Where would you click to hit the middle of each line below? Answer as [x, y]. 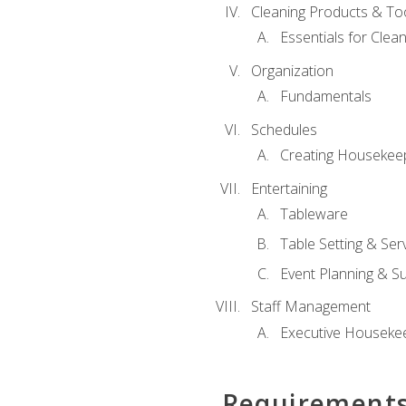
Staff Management [310, 307]
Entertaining [289, 189]
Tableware [314, 214]
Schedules [284, 129]
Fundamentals [325, 97]
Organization [292, 70]
